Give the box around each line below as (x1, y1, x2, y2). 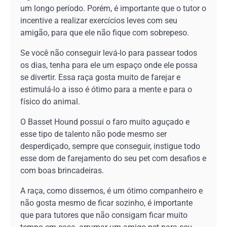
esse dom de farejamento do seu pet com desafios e (20, 154, 206, 164)
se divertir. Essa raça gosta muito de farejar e (20, 72, 180, 83)
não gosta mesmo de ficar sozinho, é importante (20, 198, 193, 208)
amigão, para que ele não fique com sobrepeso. (20, 28, 189, 38)
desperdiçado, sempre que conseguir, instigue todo (20, 141, 200, 152)
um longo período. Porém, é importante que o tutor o (20, 4, 206, 14)
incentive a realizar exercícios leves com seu (20, 16, 177, 26)
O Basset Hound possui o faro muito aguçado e (20, 117, 190, 127)
